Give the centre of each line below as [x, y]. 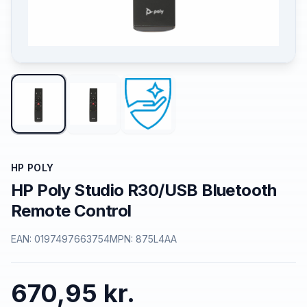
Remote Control [71, 211]
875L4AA [156, 239]
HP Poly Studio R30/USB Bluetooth [144, 191]
